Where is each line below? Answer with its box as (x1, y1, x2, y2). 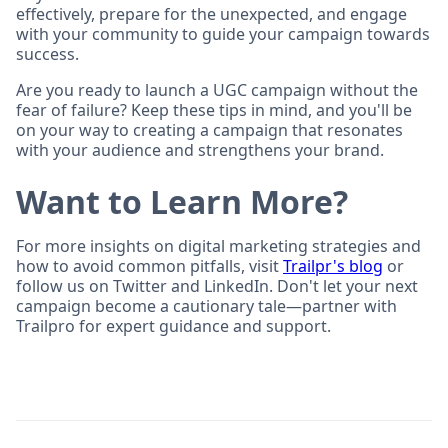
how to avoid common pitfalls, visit (16, 255, 283, 277)
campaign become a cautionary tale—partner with (16, 295, 397, 317)
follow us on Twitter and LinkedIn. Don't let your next (16, 275, 418, 297)
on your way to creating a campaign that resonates (16, 119, 403, 141)
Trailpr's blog (283, 255, 383, 277)
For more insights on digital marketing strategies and (16, 235, 421, 257)
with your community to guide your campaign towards (16, 23, 430, 45)
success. (16, 43, 79, 65)
